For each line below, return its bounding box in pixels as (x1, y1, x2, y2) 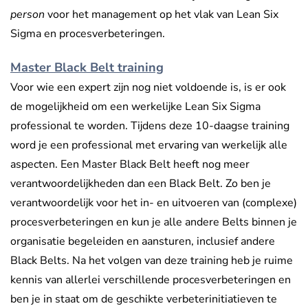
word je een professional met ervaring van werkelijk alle (10, 137, 287, 153)
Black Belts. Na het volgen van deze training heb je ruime (10, 253, 293, 269)
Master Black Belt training (10, 59, 164, 76)
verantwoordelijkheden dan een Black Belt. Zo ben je (10, 176, 271, 192)
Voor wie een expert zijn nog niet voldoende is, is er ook (10, 80, 286, 96)
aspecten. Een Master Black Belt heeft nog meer (10, 157, 250, 173)
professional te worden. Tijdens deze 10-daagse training (10, 118, 289, 134)
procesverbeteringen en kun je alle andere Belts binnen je (10, 214, 297, 230)
